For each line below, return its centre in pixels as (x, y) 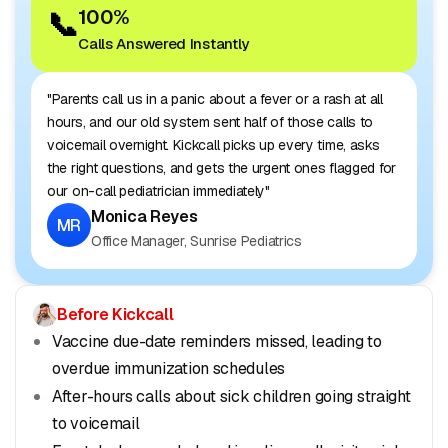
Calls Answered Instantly (164, 44)
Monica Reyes (144, 217)
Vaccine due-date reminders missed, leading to (217, 342)
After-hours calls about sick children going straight (231, 397)
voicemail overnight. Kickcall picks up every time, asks (213, 145)
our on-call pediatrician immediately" (158, 191)
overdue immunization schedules (168, 369)
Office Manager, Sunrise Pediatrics (196, 241)
